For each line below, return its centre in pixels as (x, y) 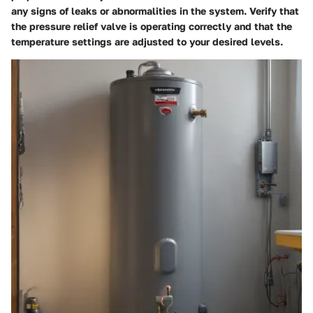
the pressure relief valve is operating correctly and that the (152, 26)
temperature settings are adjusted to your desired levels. (147, 41)
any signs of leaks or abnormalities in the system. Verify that (155, 10)
